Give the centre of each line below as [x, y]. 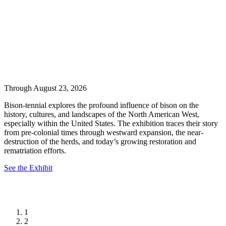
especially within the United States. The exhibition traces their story [111, 124]
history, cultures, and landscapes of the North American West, [102, 115]
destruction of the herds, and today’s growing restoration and [100, 142]
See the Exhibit [28, 168]
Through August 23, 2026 [45, 88]
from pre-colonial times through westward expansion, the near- [104, 133]
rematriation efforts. [35, 151]
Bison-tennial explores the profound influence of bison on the [101, 105]
